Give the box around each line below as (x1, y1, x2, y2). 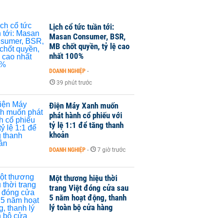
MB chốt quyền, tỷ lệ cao (49, 41, 129, 51)
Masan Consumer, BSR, (49, 32, 126, 41)
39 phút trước (56, 79, 92, 86)
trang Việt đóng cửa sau (49, 182, 128, 193)
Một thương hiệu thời (49, 173, 117, 183)
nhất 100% (49, 51, 84, 61)
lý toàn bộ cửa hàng (49, 202, 113, 212)
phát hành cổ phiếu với (49, 110, 122, 121)
